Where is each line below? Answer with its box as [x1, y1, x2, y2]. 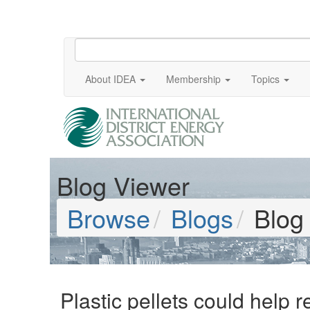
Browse [67, 200, 150, 235]
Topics [251, 72, 280, 86]
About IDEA [85, 72, 136, 86]
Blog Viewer [57, 167, 190, 203]
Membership [166, 72, 221, 86]
